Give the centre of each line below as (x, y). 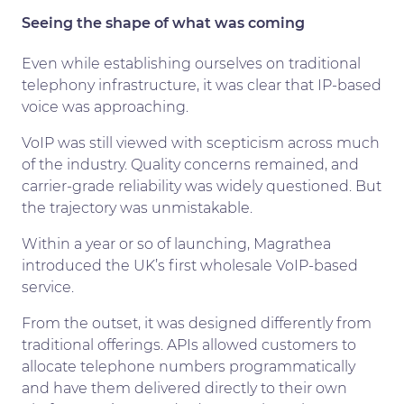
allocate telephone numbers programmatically (188, 366)
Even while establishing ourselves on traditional (191, 63)
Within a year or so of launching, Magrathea (176, 243)
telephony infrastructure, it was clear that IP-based (202, 85)
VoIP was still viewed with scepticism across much (201, 142)
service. (48, 287)
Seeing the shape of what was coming (163, 23)
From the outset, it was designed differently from (197, 323)
